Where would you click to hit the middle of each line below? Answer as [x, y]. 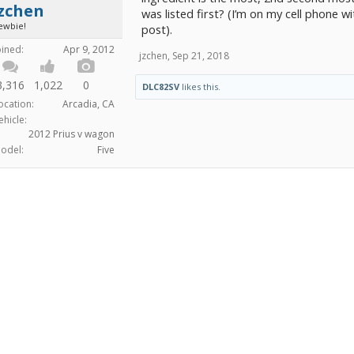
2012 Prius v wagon [72, 134]
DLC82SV [161, 87]
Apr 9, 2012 [89, 49]
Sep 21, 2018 [201, 56]
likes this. [200, 87]
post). [157, 29]
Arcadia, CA [88, 104]
